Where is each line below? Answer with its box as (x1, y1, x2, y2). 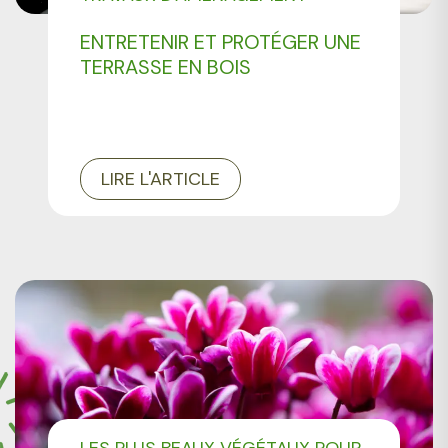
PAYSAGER (80, 9, 166, 34)
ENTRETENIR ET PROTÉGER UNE (80, 28, 362, 55)
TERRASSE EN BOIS (80, 53, 252, 80)
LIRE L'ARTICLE (101, 166, 221, 191)
